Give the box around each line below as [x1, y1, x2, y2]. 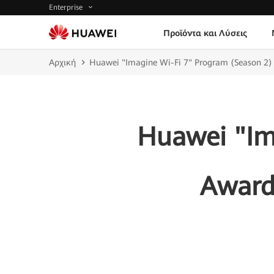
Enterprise [49, 3, 85, 12]
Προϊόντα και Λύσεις [163, 28, 247, 38]
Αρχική [49, 57, 76, 67]
